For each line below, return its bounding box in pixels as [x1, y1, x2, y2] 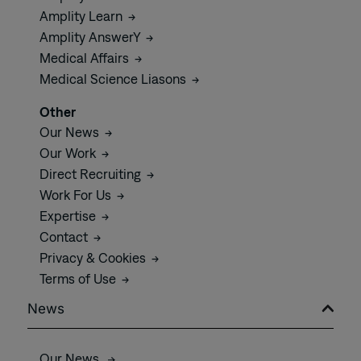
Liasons [141, 70, 189, 87]
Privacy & [39, 249, 98, 266]
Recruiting [80, 165, 144, 182]
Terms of [39, 270, 93, 287]
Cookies [98, 249, 149, 266]
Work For [39, 186, 96, 203]
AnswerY [89, 28, 143, 45]
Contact [39, 228, 91, 245]
